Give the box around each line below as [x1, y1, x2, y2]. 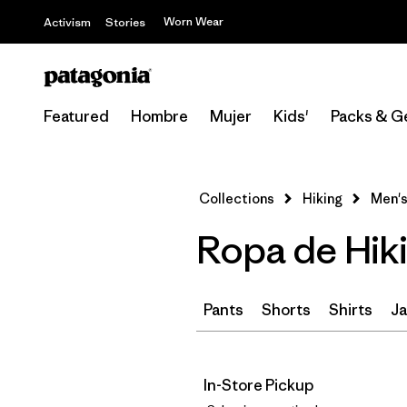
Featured [44, 106, 109, 126]
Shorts [262, 300, 311, 320]
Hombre [131, 106, 188, 126]
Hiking [303, 190, 342, 207]
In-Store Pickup [203, 375, 313, 395]
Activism [44, 15, 91, 30]
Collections [199, 190, 274, 207]
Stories [105, 15, 145, 30]
